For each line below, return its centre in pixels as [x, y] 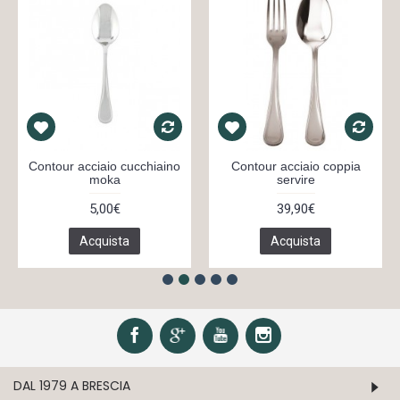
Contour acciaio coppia [296, 166]
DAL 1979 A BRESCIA [72, 386]
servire [296, 179]
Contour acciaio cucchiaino [104, 166]
